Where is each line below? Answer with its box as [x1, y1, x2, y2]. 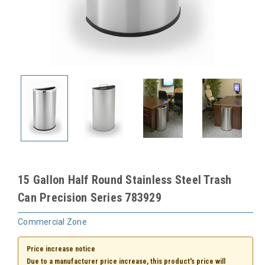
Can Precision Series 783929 [18, 190, 161, 205]
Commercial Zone [18, 216, 87, 227]
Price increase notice [27, 245, 95, 254]
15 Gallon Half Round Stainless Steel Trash [18, 173, 232, 187]
